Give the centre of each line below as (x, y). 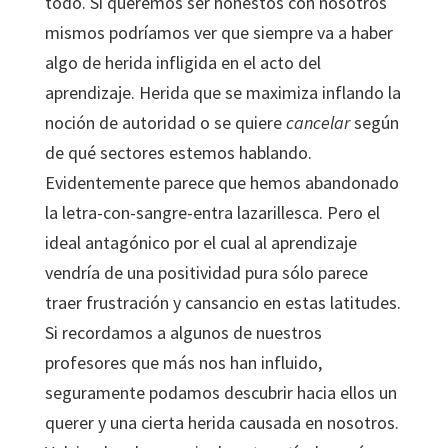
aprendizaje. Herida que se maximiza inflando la (222, 92)
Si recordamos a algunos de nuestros (183, 332)
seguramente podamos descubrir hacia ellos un (220, 392)
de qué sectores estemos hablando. (178, 152)
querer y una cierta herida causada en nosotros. (221, 422)
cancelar (319, 122)
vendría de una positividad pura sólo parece (206, 272)
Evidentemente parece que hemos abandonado (221, 182)
